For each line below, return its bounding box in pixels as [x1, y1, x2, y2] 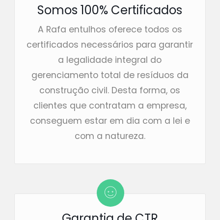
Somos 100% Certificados [37, 1, 183, 18]
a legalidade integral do [58, 54, 162, 66]
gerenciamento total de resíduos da [31, 69, 189, 81]
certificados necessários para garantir [27, 38, 193, 51]
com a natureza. [74, 130, 145, 142]
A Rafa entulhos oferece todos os [37, 23, 182, 35]
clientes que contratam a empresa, [33, 99, 187, 111]
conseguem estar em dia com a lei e [29, 114, 190, 127]
